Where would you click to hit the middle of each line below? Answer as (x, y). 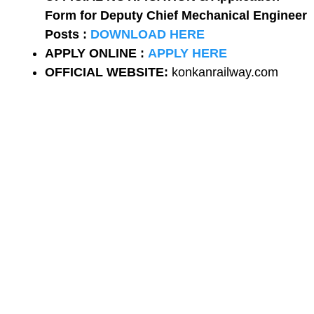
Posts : (68, 34)
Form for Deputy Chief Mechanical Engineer (176, 15)
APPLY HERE (187, 53)
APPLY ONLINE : (96, 53)
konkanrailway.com (223, 72)
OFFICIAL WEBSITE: (107, 72)
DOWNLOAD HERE (148, 34)
